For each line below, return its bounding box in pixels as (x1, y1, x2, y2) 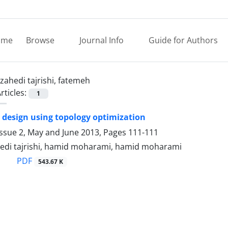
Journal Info (79, 35, 126, 46)
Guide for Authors (149, 35, 218, 46)
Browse (26, 35, 56, 46)
